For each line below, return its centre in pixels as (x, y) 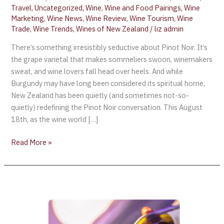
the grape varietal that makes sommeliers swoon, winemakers (112, 59)
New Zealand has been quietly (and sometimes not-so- (100, 95)
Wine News (65, 18)
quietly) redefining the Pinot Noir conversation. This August (107, 107)
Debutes (24, 218)
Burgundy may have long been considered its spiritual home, (108, 83)
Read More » (32, 142)
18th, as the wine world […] (55, 119)
